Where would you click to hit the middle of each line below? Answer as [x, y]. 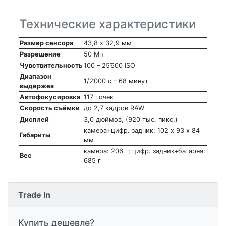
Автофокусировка [50, 97]
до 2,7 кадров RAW [114, 108]
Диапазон [36, 77]
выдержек [37, 86]
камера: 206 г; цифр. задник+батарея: [145, 151]
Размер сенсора [46, 43]
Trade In [34, 195]
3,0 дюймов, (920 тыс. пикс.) [131, 120]
